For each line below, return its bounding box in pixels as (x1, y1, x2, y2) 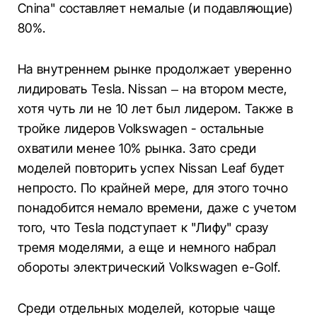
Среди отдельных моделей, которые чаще (18, 301, 276, 316)
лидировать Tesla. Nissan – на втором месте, (18, 81, 288, 96)
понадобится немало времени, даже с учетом (18, 200, 297, 215)
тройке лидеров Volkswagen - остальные (18, 121, 265, 136)
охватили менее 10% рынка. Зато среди (18, 141, 256, 156)
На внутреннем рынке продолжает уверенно (18, 62, 292, 76)
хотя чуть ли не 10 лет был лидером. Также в (18, 101, 294, 116)
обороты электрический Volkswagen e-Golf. (18, 260, 281, 275)
